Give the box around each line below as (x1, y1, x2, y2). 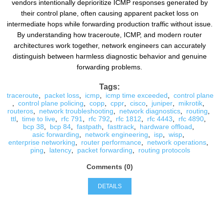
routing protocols (138, 146, 190, 154)
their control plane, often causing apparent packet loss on (21, 9, 198, 17)
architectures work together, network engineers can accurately (13, 42, 206, 49)
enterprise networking (8, 138, 75, 146)
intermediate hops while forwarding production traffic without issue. (6, 20, 213, 28)
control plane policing (18, 99, 84, 107)
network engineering (85, 131, 148, 138)
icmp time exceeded (106, 91, 168, 99)
